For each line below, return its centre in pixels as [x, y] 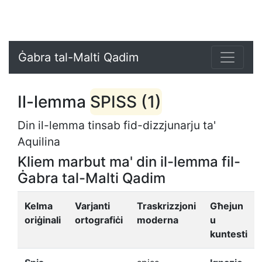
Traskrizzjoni [166, 206]
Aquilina [39, 142]
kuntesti [229, 234]
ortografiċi [99, 220]
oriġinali [43, 220]
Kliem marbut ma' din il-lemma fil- [129, 162]
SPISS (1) [126, 102]
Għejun [227, 206]
